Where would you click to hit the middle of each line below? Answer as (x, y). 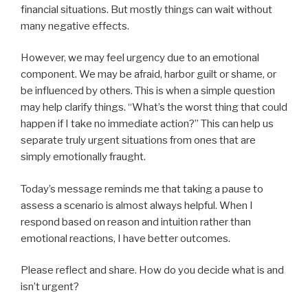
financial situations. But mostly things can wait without (146, 9)
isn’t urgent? (50, 287)
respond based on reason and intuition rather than (136, 222)
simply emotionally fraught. (83, 157)
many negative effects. (75, 26)
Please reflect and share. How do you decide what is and (152, 271)
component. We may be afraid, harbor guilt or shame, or (148, 75)
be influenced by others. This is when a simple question (148, 91)
